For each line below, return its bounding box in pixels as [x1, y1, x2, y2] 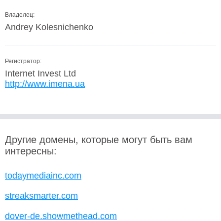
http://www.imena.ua [5, 79, 85, 89]
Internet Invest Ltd [5, 69, 76, 78]
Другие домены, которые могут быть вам [5, 134, 192, 145]
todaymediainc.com [5, 171, 81, 181]
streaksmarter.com [5, 191, 78, 201]
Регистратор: [5, 58, 41, 65]
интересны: [5, 146, 57, 156]
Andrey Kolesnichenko [5, 22, 93, 32]
